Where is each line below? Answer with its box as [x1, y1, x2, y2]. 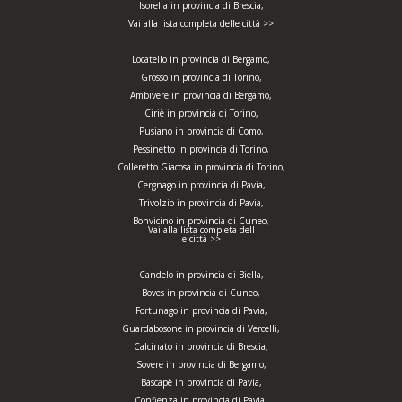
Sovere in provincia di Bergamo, [135, 358, 267, 371]
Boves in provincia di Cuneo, [142, 286, 260, 299]
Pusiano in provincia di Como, [138, 125, 264, 137]
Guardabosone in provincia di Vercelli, [122, 322, 280, 335]
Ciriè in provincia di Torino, [144, 107, 258, 119]
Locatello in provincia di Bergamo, [132, 53, 270, 66]
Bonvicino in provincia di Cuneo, [133, 214, 269, 227]
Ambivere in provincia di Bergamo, [130, 89, 272, 101]
